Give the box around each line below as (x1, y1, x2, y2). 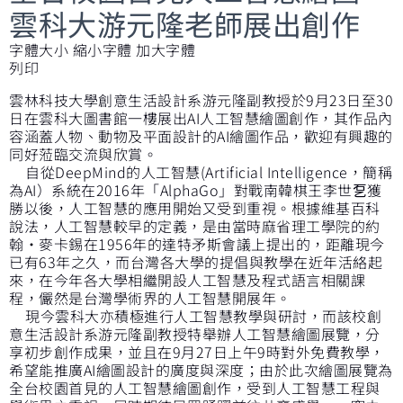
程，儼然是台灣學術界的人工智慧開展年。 (9, 286, 291, 309)
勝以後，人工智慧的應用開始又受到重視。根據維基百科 (9, 196, 381, 219)
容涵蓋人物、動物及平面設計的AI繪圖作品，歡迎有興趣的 (9, 124, 393, 147)
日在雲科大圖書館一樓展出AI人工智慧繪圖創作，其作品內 (9, 106, 393, 129)
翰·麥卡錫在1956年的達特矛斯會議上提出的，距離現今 (9, 232, 385, 255)
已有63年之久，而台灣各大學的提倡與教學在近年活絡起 (9, 250, 382, 273)
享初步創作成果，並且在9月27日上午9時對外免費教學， (9, 340, 385, 363)
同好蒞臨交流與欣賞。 (9, 142, 157, 165)
